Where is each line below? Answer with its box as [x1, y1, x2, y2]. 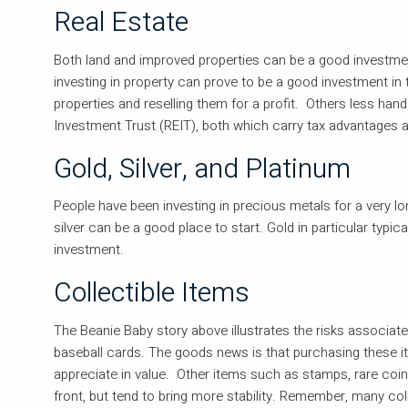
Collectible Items [54, 273, 250, 314]
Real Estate [54, 3, 189, 44]
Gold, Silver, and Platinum [54, 148, 352, 189]
